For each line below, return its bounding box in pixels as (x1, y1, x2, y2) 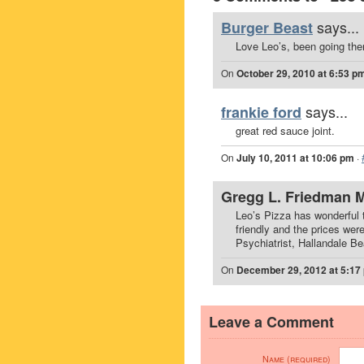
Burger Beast (221, 17, 313, 38)
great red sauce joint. (236, 123, 335, 138)
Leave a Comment (209, 311, 334, 332)
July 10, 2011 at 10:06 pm (236, 150, 354, 165)
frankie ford (221, 102, 301, 123)
